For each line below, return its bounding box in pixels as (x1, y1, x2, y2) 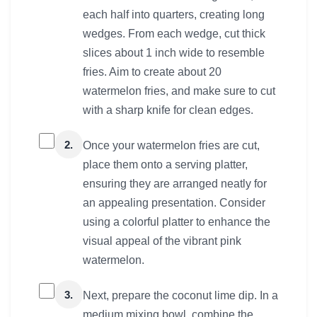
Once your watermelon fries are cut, (83, 139, 260, 152)
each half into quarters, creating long (83, 8, 265, 21)
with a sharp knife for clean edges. (83, 104, 253, 117)
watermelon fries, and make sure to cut (83, 85, 275, 98)
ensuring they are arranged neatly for (83, 178, 267, 190)
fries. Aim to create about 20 (83, 66, 221, 79)
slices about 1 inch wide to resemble (83, 47, 265, 59)
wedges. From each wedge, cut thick (83, 28, 265, 40)
